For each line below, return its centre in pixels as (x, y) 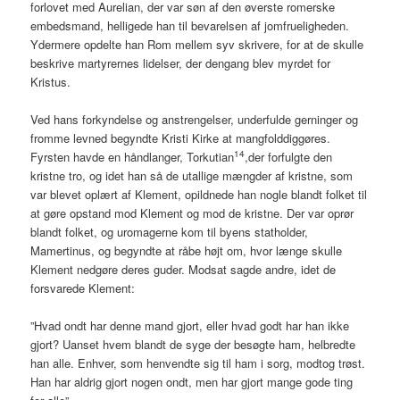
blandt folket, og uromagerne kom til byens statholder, (170, 232)
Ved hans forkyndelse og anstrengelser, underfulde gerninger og (195, 120)
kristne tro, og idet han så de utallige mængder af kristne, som (192, 176)
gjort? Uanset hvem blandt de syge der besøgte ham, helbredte (193, 345)
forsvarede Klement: (83, 288)
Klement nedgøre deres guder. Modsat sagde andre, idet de (183, 270)
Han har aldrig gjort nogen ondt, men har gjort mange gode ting (192, 382)
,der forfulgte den (289, 157)
